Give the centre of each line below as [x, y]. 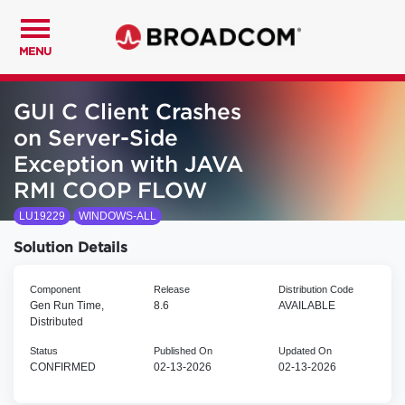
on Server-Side [96, 139]
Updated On [305, 350]
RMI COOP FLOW [110, 192]
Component [55, 289]
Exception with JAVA [128, 165]
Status [43, 350]
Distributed [56, 321]
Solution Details [71, 249]
